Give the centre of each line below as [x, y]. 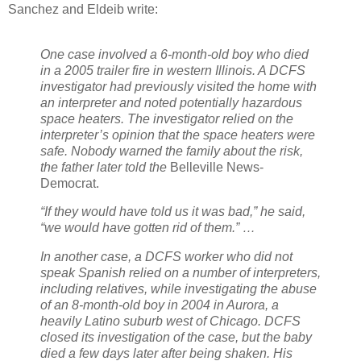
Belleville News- [217, 167]
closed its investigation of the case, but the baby [176, 338]
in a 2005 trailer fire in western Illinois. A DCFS [173, 70]
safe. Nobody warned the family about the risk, [172, 151]
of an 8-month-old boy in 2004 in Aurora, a [160, 305]
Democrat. [70, 183]
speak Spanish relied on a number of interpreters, [180, 273]
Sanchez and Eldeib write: [83, 9]
